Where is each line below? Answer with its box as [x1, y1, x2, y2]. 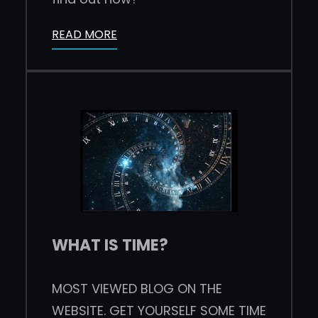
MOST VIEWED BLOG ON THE [52, 279, 222, 297]
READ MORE [52, 26, 117, 43]
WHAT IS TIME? [52, 234, 168, 256]
